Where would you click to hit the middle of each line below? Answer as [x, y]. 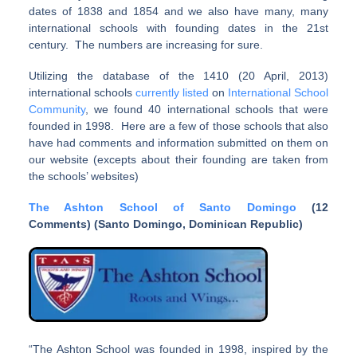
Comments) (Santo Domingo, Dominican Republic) [165, 224]
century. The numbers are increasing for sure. [145, 45]
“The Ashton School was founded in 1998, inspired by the [178, 349]
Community [57, 110]
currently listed [172, 93]
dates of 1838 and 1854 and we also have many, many [178, 12]
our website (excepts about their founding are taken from [178, 160]
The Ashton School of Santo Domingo [162, 208]
